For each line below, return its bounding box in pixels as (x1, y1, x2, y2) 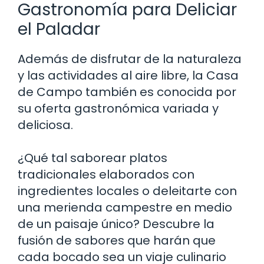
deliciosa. (18, 116, 73, 133)
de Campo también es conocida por (18, 83, 236, 100)
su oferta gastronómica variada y (18, 100, 219, 117)
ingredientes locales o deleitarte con (18, 182, 237, 199)
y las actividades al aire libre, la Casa (18, 67, 239, 84)
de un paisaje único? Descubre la (18, 215, 214, 232)
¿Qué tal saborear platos (18, 149, 167, 166)
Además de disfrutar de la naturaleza (18, 50, 242, 67)
